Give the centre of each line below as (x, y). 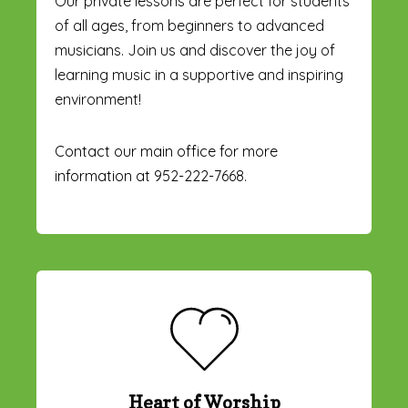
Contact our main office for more (166, 151)
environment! (98, 99)
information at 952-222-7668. (151, 175)
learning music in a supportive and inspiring (199, 74)
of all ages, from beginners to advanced (189, 25)
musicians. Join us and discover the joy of (195, 50)
